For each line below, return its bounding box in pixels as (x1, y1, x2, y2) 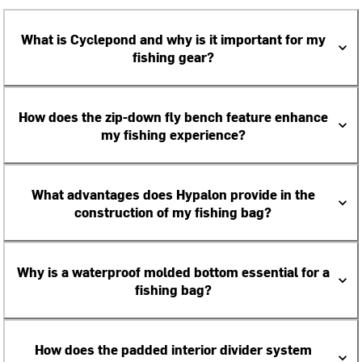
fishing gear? (132, 48, 214, 65)
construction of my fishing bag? (74, 203, 271, 221)
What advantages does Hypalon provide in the (31, 185, 315, 203)
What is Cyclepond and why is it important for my (20, 30, 326, 48)
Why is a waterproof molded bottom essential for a (16, 263, 330, 280)
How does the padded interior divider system (34, 340, 312, 358)
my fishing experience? (100, 125, 246, 143)
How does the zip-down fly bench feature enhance (18, 107, 328, 125)
